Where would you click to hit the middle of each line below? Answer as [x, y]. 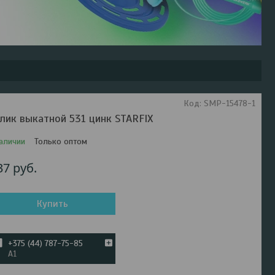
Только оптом [61, 141]
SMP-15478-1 [229, 103]
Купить [53, 204]
